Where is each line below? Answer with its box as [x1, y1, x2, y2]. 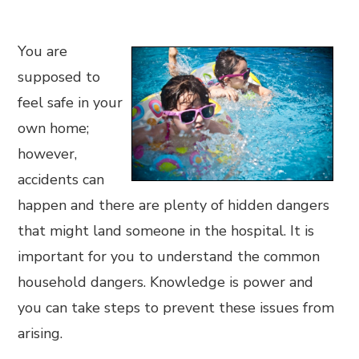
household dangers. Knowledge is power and [18, 272, 314, 292]
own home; [18, 119, 90, 138]
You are [18, 42, 68, 61]
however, [18, 144, 78, 163]
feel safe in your [18, 93, 123, 112]
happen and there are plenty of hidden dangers [18, 196, 330, 215]
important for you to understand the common [18, 247, 321, 266]
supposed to [18, 67, 101, 87]
